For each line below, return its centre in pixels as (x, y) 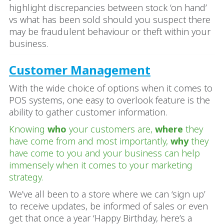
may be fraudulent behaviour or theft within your (110, 31)
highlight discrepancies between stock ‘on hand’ (108, 7)
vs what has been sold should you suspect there (110, 19)
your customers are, (112, 129)
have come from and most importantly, (90, 141)
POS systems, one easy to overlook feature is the (109, 100)
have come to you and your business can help (104, 153)
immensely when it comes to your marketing (101, 165)
